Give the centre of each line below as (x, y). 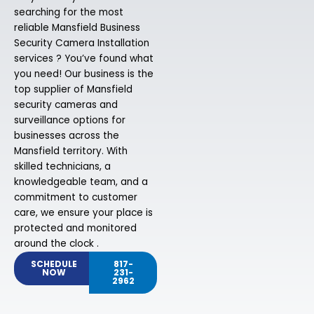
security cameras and (66, 105)
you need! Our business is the (84, 74)
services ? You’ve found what (84, 59)
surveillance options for (70, 121)
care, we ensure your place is (83, 213)
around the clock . (56, 244)
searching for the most (69, 13)
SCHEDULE (54, 264)
